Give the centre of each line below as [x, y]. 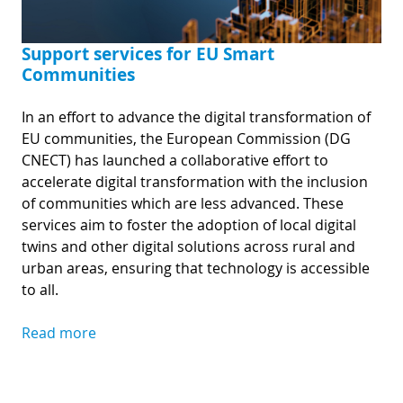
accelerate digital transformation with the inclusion [195, 181]
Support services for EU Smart [148, 53]
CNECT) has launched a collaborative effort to [175, 160]
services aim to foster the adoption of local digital [189, 224]
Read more [59, 332]
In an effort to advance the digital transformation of [196, 116]
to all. [42, 289]
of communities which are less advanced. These [183, 203]
